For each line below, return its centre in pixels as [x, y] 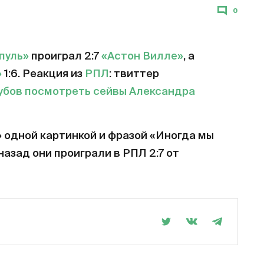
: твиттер [134, 74]
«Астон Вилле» [142, 57]
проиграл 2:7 [65, 57]
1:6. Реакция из [43, 74]
